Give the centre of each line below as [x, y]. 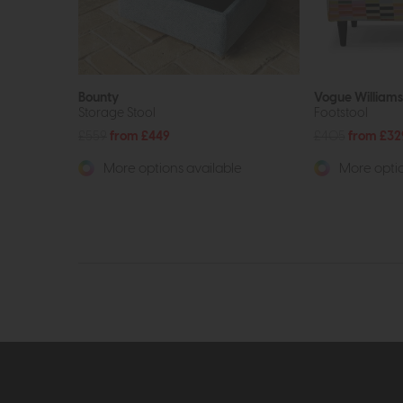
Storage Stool [117, 113]
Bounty [99, 98]
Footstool [340, 113]
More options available [171, 169]
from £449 [140, 137]
